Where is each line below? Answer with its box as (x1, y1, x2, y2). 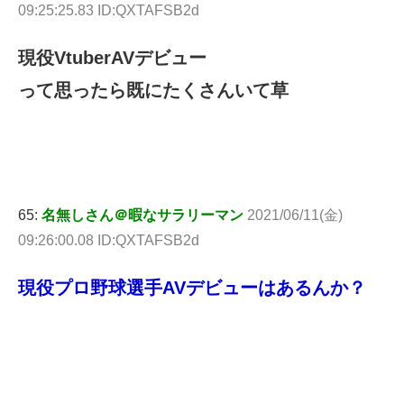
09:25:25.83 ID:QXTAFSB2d (18, 3, 199, 19)
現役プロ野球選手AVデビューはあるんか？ (18, 277, 366, 298)
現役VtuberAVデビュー (18, 48, 207, 69)
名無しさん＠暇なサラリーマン (41, 207, 243, 223)
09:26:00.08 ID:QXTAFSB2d (18, 232, 199, 248)
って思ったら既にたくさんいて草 (18, 80, 289, 101)
